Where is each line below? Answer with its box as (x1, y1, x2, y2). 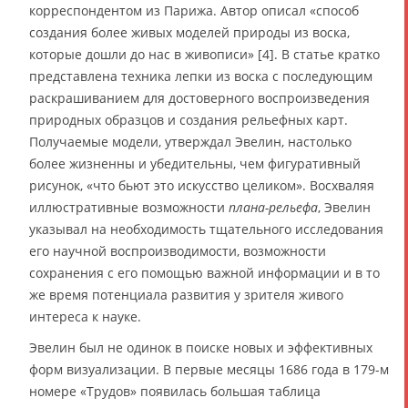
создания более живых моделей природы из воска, (29, 24, 350, 42)
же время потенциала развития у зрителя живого (29, 286, 343, 304)
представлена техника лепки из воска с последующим (29, 67, 372, 86)
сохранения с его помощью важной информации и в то (29, 264, 380, 282)
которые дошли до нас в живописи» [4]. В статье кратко (29, 46, 380, 64)
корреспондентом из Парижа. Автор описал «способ (29, 2, 359, 20)
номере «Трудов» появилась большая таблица (29, 382, 321, 401)
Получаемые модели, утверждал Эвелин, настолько (29, 133, 352, 151)
